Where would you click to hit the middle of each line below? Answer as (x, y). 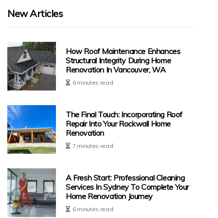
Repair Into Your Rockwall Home (118, 123)
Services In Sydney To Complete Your (127, 187)
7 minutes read (93, 145)
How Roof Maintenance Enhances (123, 51)
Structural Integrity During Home (118, 60)
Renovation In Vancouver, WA (116, 69)
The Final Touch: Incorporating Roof (124, 114)
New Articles (35, 14)
